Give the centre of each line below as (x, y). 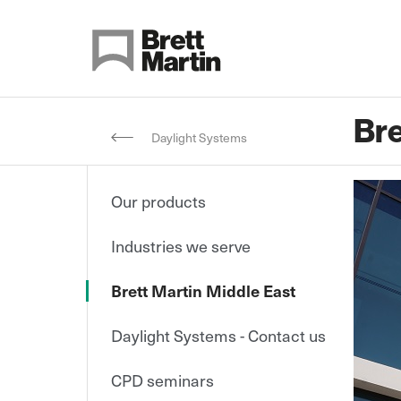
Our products (158, 201)
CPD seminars (162, 380)
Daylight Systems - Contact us (218, 335)
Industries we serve (181, 246)
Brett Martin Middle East (203, 290)
